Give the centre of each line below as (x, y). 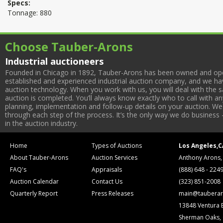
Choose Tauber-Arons (69, 47)
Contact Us (107, 181)
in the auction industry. (41, 123)
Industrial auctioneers (54, 61)
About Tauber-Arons (39, 158)
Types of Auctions (117, 146)
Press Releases (113, 193)
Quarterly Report (34, 193)
